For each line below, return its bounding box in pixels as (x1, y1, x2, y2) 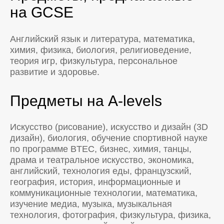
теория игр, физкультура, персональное (10, 55, 177, 66)
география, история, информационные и (10, 177, 180, 187)
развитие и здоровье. (10, 66, 99, 77)
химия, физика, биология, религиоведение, (10, 44, 191, 55)
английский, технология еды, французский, (10, 166, 191, 176)
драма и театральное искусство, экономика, (10, 155, 194, 165)
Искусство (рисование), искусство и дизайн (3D (10, 122, 208, 132)
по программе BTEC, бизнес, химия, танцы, (10, 144, 191, 154)
